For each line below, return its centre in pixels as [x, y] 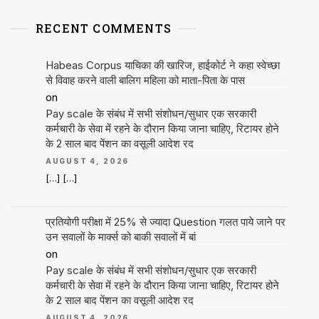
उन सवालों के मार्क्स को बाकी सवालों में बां [120, 237]
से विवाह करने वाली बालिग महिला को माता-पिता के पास [145, 80]
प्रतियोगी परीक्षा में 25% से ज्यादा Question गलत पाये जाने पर [165, 222]
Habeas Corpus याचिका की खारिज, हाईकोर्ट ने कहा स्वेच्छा [162, 66]
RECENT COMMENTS [104, 28]
